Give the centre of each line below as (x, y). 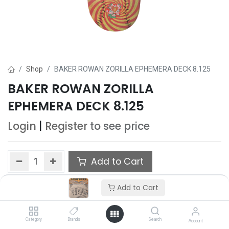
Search (155, 219)
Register (66, 126)
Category (33, 219)
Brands (74, 219)
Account (196, 221)
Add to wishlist (45, 185)
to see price (120, 126)
